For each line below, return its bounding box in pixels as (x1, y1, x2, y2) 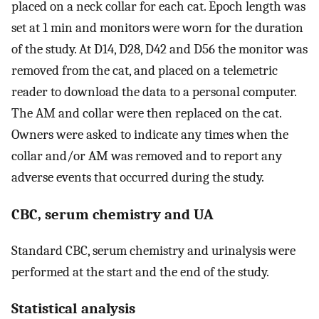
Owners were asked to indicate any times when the (11, 127, 288, 143)
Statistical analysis (11, 300, 135, 318)
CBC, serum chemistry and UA (11, 205, 214, 223)
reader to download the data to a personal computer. (11, 84, 296, 100)
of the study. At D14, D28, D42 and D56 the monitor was (11, 41, 308, 58)
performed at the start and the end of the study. (11, 263, 269, 280)
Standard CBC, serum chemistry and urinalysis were (11, 242, 296, 258)
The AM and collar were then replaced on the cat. (11, 105, 281, 122)
